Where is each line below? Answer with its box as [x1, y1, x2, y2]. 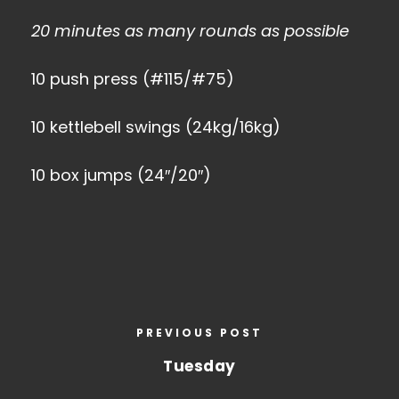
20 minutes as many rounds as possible [31, 20, 349, 42]
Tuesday [163, 355, 236, 377]
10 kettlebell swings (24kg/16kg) [31, 116, 281, 138]
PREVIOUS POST [136, 325, 263, 340]
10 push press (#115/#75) [31, 68, 234, 90]
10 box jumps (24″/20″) [31, 164, 211, 186]
